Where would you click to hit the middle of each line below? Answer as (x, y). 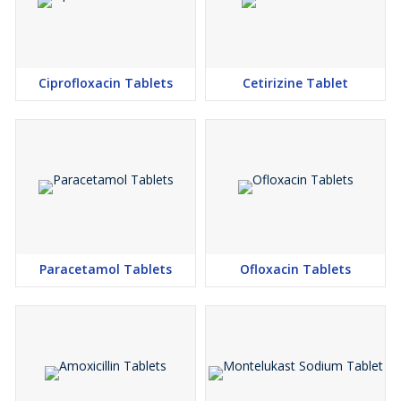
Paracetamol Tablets (106, 269)
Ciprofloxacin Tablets (106, 83)
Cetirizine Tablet (295, 83)
